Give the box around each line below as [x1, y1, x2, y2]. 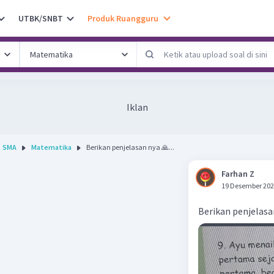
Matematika [31, 143, 72, 152]
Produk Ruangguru [87, 12, 158, 24]
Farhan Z [221, 168, 254, 179]
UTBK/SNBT [18, 12, 63, 24]
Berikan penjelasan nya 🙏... [86, 143, 174, 152]
